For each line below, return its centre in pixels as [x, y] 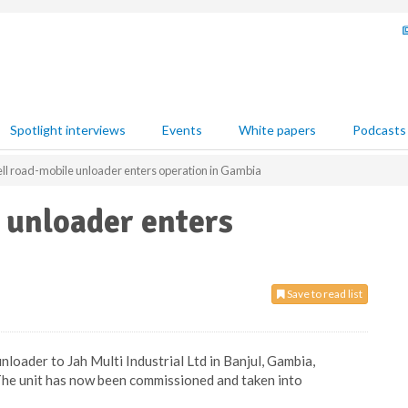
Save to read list [324, 294]
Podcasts [379, 130]
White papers [277, 130]
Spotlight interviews [68, 130]
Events [182, 130]
